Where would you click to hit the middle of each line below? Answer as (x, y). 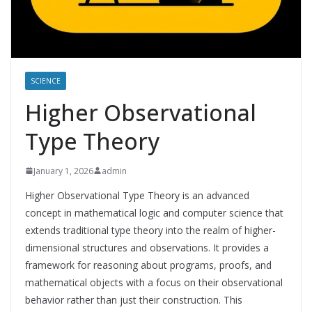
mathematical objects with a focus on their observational (154, 282)
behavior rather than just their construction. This (134, 299)
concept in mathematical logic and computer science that (154, 212)
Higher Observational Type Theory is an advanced (137, 195)
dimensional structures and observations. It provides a (147, 247)
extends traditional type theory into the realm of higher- (150, 230)
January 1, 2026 (63, 171)
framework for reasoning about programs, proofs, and (148, 265)
